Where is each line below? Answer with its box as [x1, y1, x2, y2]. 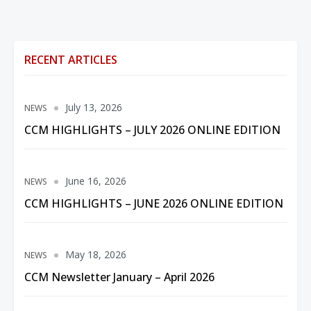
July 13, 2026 [65, 101, 122, 114]
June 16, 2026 [65, 174, 126, 187]
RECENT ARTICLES [24, 52, 117, 67]
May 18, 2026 [65, 248, 126, 261]
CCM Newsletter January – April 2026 [24, 269, 215, 285]
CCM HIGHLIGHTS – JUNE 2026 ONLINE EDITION [24, 196, 283, 211]
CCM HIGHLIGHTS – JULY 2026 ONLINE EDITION [24, 122, 280, 137]
